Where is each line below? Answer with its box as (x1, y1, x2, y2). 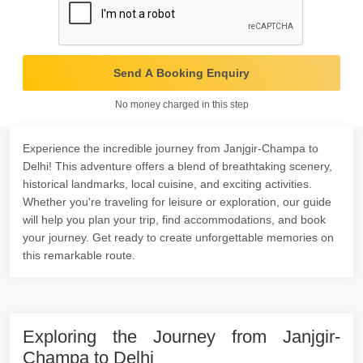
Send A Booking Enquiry (113, 66, 250, 79)
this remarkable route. (23, 249, 135, 262)
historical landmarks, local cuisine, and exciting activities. (23, 177, 312, 190)
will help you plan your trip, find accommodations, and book (23, 213, 326, 226)
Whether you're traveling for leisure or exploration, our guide (23, 195, 331, 208)
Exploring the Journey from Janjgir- (23, 327, 340, 347)
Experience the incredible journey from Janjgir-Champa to (23, 142, 318, 155)
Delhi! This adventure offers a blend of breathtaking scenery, (23, 160, 332, 173)
